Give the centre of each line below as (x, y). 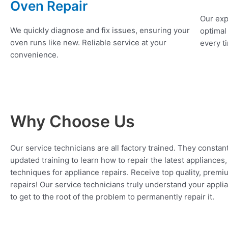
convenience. (34, 55)
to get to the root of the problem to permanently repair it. (112, 197)
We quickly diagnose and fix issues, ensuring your (100, 31)
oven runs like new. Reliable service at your (88, 43)
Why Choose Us (73, 122)
